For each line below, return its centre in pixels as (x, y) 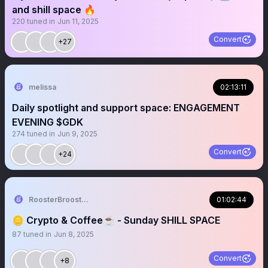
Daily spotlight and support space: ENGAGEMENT (126, 108)
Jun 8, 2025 (74, 234)
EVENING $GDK (48, 122)
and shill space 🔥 (54, 10)
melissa (42, 87)
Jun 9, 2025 (77, 134)
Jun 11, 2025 (78, 21)
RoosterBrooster (59, 200)
